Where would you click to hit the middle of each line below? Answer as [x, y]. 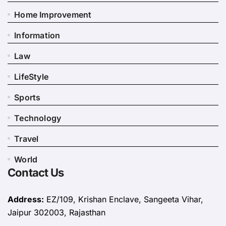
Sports [27, 98]
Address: [26, 200]
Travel [26, 139]
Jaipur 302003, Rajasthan [56, 213]
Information [37, 36]
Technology [38, 118]
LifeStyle [32, 77]
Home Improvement [53, 15]
